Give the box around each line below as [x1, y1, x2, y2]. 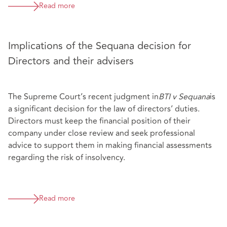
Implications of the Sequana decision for [8, 37, 191, 54]
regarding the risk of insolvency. [8, 151, 125, 164]
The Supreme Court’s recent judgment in [8, 90, 159, 103]
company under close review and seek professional [8, 127, 195, 139]
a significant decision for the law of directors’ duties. [8, 102, 202, 115]
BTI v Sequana [159, 90, 210, 103]
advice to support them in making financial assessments [8, 139, 212, 152]
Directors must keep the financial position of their [8, 115, 191, 127]
